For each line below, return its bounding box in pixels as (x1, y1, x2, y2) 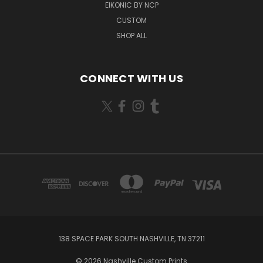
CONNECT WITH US (80, 70, 183, 86)
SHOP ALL (116, 30, 147, 41)
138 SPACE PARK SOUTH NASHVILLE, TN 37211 (58, 233, 205, 244)
